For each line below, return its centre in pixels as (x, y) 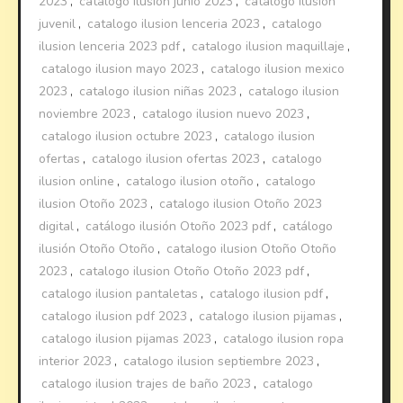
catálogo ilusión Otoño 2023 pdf (179, 226)
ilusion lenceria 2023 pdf (110, 46)
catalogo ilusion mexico (278, 68)
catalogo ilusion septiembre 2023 (219, 361)
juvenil (58, 23)
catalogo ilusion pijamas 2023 (127, 338)
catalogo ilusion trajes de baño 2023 (147, 383)
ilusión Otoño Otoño (97, 248)
